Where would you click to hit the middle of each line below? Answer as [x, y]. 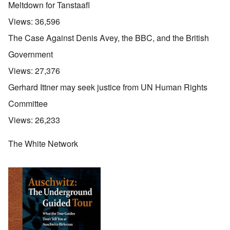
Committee [28, 104]
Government [31, 54]
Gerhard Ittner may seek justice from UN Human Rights [108, 87]
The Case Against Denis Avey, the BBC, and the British [109, 38]
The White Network [43, 144]
